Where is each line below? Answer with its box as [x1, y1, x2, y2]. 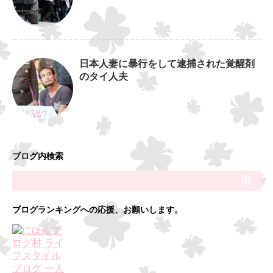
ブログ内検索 [12, 152, 63, 162]
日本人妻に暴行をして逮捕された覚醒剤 [79, 60, 255, 70]
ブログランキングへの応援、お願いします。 [12, 206, 183, 216]
